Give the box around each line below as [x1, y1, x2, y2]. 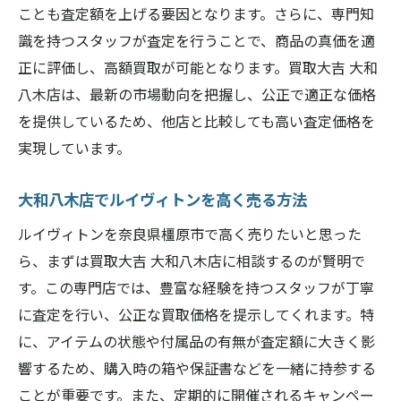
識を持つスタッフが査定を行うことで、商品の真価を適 [18, 30, 375, 51]
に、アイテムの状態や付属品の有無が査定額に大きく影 [18, 330, 375, 352]
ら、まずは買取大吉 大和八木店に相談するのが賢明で [18, 250, 365, 271]
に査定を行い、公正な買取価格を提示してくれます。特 [18, 303, 374, 325]
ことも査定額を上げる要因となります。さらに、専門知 [18, 3, 374, 24]
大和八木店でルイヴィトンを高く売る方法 [18, 188, 307, 210]
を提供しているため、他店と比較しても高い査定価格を [18, 110, 375, 132]
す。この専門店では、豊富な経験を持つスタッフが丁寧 [18, 277, 374, 298]
